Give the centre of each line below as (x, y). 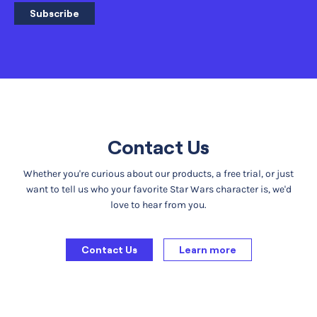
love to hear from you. (158, 204)
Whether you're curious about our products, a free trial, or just (158, 173)
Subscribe (55, 14)
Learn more (207, 249)
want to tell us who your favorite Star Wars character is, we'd (158, 189)
